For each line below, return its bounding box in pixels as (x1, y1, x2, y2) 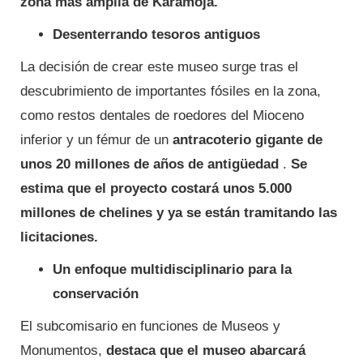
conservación (53, 286, 139, 302)
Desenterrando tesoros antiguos (53, 27, 260, 43)
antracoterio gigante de (173, 132, 322, 148)
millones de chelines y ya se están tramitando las (20, 205, 337, 221)
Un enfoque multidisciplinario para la (53, 262, 292, 278)
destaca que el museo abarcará (106, 343, 305, 359)
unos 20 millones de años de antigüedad (20, 156, 279, 173)
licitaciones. (20, 229, 98, 246)
